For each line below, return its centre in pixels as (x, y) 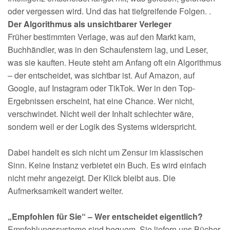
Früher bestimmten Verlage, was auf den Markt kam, (102, 37)
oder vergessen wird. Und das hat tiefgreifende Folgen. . (109, 11)
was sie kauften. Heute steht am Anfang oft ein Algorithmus (114, 62)
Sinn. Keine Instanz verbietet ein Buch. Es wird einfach (107, 165)
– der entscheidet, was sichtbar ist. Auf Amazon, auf (101, 75)
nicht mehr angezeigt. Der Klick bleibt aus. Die (92, 178)
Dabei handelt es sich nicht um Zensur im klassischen (106, 152)
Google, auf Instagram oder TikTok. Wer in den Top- (101, 88)
